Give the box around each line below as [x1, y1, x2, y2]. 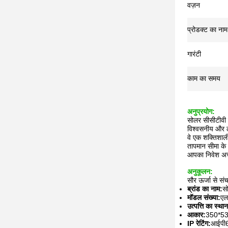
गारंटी [187, 50, 201, 58]
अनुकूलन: [187, 167, 213, 176]
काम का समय [187, 74, 220, 82]
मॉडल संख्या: [187, 193, 220, 202]
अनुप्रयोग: [187, 107, 215, 116]
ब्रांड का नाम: [187, 185, 222, 193]
